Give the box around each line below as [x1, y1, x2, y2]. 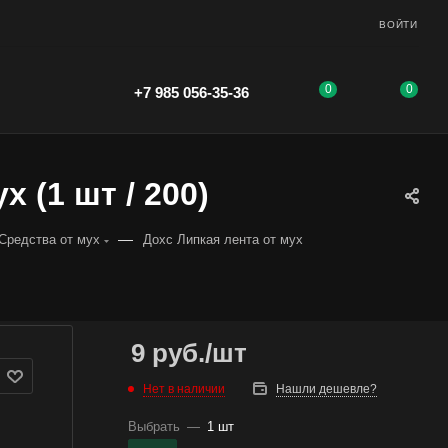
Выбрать [128, 419, 180, 434]
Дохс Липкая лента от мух [142, 232, 303, 247]
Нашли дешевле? [276, 382, 377, 396]
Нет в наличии [143, 381, 225, 396]
